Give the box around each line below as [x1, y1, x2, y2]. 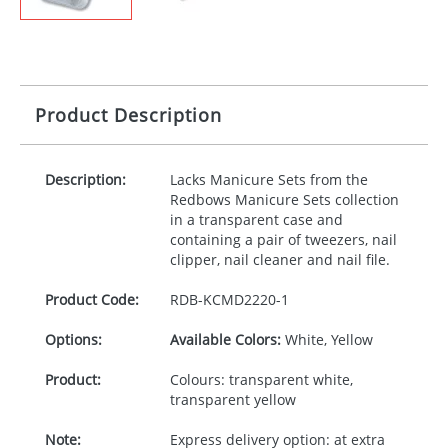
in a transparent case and [169, 210, 343, 229]
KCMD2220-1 [202, 290, 289, 309]
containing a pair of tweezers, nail [169, 230, 397, 249]
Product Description [35, 103, 222, 127]
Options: [45, 330, 102, 349]
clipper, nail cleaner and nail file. [169, 250, 390, 269]
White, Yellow [280, 330, 373, 349]
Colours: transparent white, [169, 370, 353, 389]
